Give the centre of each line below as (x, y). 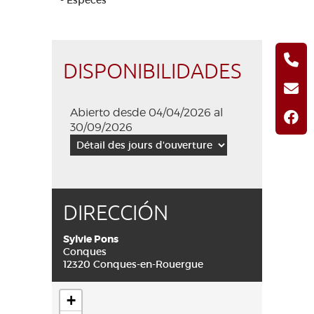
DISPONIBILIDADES (152, 71)
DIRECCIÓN (116, 213)
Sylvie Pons (91, 239)
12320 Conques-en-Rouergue (133, 264)
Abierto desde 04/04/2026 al (146, 112)
